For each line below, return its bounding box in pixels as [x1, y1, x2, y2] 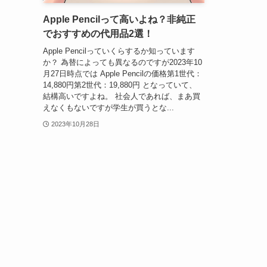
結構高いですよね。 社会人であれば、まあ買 [43, 91, 200, 101]
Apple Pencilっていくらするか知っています [43, 46, 195, 55]
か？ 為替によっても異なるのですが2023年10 [43, 57, 202, 67]
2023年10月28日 [51, 120, 100, 128]
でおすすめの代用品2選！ [43, 29, 153, 39]
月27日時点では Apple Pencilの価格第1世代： [43, 69, 202, 78]
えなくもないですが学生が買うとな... [43, 103, 174, 112]
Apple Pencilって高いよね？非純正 [43, 14, 195, 25]
